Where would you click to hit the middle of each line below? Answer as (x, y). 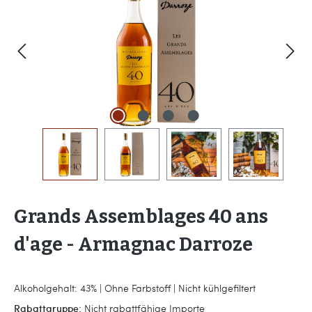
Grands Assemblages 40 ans (141, 217)
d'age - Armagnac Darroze (133, 244)
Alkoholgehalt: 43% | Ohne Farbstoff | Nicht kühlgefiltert (135, 288)
